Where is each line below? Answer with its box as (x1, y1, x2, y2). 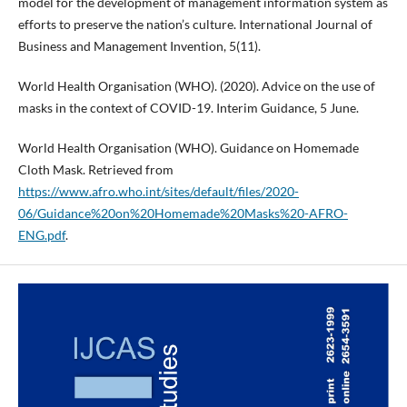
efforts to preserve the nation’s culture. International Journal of (17, 16, 372, 33)
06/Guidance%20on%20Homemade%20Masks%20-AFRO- (17, 205, 348, 222)
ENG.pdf (17, 227, 65, 243)
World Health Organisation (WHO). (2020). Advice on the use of (17, 78, 375, 94)
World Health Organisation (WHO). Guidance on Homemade (17, 140, 359, 156)
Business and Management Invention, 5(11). (17, 38, 261, 55)
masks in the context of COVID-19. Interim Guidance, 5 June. (17, 100, 359, 116)
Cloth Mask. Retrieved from (17, 162, 174, 178)
